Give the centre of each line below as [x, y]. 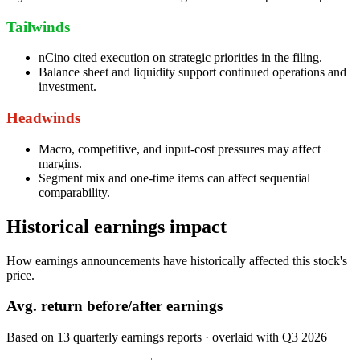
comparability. [74, 192]
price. [20, 275]
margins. [60, 163]
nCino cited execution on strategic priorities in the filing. [180, 58]
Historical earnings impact [117, 226]
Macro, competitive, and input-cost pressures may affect [180, 149]
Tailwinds [38, 27]
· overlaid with [242, 337]
